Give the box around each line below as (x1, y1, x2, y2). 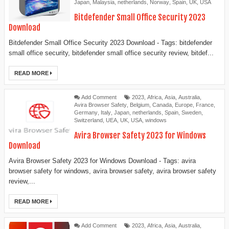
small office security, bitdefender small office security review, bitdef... (9, 49, 214, 57)
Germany (74, 109, 98, 116)
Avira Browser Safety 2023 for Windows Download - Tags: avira (9, 156, 196, 165)
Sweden (181, 109, 201, 116)
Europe (175, 101, 193, 108)
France (196, 101, 214, 108)
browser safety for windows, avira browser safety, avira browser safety (9, 167, 216, 175)
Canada (152, 101, 172, 108)
